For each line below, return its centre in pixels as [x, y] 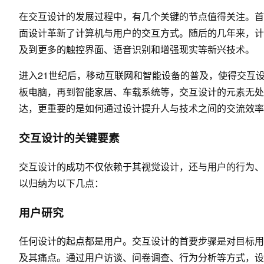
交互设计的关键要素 [69, 138]
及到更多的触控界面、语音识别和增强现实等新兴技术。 [137, 49]
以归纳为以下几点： [61, 183]
